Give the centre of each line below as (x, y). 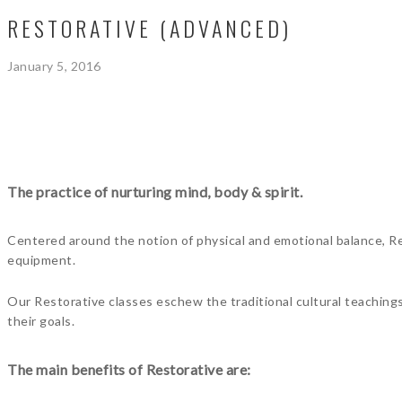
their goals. (41, 321)
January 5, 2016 (54, 66)
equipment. (41, 260)
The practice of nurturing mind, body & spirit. (155, 192)
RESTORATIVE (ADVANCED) (149, 28)
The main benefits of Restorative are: (129, 369)
